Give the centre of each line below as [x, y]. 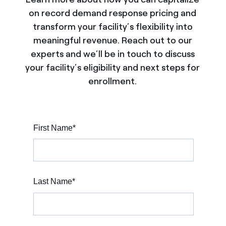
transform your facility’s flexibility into [112, 27]
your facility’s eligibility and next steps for [113, 68]
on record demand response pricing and [113, 13]
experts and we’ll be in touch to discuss [112, 54]
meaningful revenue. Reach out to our [112, 41]
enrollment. [113, 81]
